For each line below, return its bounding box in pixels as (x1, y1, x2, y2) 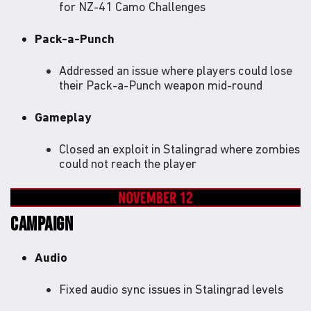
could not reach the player (59, 156, 199, 171)
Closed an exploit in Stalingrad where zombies (59, 142, 300, 157)
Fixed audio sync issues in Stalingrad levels (59, 281, 283, 296)
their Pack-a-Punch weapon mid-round (59, 78, 262, 93)
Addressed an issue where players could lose (59, 63, 292, 78)
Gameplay (35, 110, 91, 125)
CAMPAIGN (10, 212, 74, 236)
